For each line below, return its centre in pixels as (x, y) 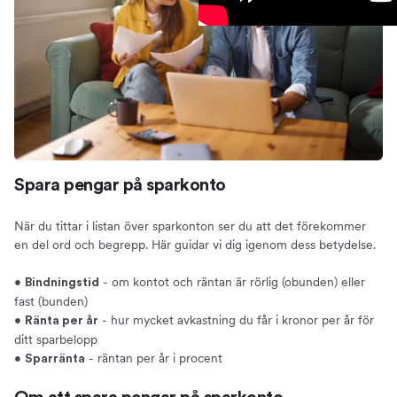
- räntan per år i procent (154, 358)
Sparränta (55, 358)
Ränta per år (62, 320)
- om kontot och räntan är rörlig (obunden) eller (232, 281)
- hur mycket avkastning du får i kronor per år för (236, 319)
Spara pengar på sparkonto (120, 185)
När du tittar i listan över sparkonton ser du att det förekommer (190, 226)
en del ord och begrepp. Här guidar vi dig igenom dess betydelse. (195, 244)
